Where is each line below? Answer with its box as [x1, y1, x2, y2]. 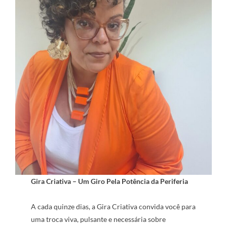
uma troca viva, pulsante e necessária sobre [31, 215, 166, 223]
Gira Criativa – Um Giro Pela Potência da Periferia [31, 177, 188, 185]
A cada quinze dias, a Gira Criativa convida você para [31, 202, 196, 211]
